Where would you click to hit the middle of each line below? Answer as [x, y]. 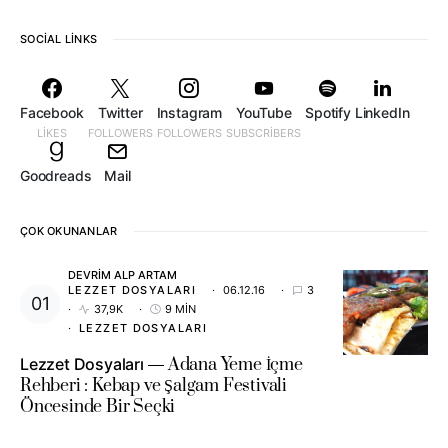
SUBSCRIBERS [264, 133]
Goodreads [56, 176]
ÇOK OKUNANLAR [69, 231]
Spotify [328, 113]
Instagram [189, 113]
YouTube [263, 113]
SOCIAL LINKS [59, 39]
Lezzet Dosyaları [82, 364]
